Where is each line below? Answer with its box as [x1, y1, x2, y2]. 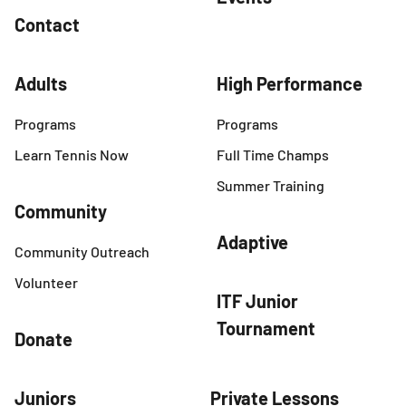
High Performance [217, 72, 362, 95]
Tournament [217, 317, 315, 340]
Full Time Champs [217, 146, 329, 164]
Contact [14, 14, 80, 36]
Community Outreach [14, 243, 150, 261]
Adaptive [217, 231, 288, 254]
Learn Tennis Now [14, 146, 129, 164]
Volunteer [14, 274, 78, 292]
